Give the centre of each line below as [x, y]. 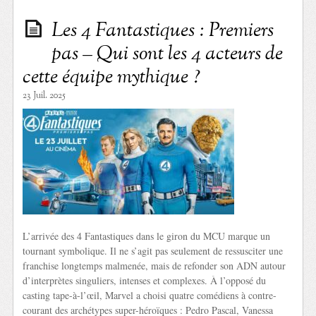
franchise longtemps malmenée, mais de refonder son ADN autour [154, 265]
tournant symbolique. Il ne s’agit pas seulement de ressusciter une [153, 250]
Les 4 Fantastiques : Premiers [163, 31]
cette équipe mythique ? [112, 77]
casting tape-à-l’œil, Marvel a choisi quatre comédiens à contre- [150, 295]
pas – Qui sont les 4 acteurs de [168, 54]
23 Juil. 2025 [44, 96]
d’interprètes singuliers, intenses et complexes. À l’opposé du [145, 280]
